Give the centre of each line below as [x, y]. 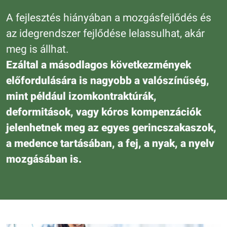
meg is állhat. [37, 49]
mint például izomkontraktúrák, [81, 96]
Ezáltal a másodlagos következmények [99, 65]
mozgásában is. [44, 159]
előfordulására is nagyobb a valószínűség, [108, 80]
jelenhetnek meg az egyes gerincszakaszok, [111, 127]
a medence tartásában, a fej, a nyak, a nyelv [110, 143]
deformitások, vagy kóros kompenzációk [104, 112]
